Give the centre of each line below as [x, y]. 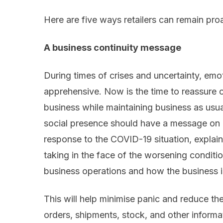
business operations [86, 171]
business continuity [96, 48]
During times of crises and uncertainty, [123, 76]
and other [169, 215]
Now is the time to [142, 92]
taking [58, 155]
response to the [77, 139]
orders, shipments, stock [94, 215]
